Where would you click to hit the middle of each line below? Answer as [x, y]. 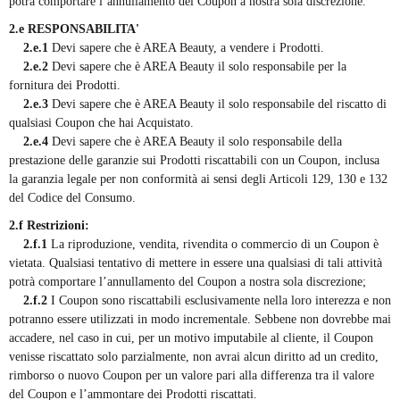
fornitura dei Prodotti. [65, 86]
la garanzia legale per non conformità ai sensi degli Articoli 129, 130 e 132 [198, 179]
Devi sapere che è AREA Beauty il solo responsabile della [195, 142]
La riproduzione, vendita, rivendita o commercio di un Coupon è [213, 245]
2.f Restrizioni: [49, 226]
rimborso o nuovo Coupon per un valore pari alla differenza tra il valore [192, 376]
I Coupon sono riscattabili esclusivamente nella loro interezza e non [219, 301]
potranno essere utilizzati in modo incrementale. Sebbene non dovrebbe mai [200, 320]
